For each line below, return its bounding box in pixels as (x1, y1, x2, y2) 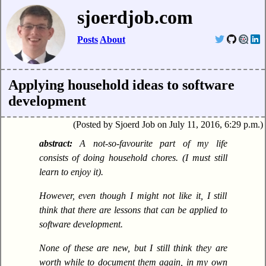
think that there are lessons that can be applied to (39, 205, 227, 216)
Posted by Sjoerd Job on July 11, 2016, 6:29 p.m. (75, 119, 260, 130)
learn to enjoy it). (39, 167, 103, 178)
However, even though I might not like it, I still (39, 191, 227, 201)
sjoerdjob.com (77, 7, 193, 28)
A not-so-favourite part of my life (80, 138, 227, 149)
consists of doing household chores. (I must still (39, 153, 227, 163)
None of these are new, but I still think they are (39, 243, 227, 254)
